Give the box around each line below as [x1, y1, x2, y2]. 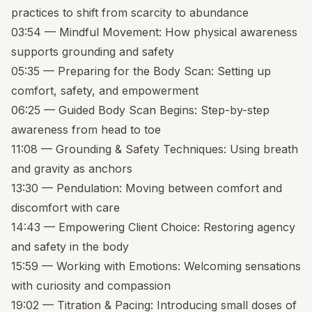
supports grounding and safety [11, 45, 174, 59]
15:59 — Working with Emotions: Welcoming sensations [11, 259, 301, 274]
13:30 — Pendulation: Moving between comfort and [11, 181, 282, 196]
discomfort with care [11, 201, 120, 215]
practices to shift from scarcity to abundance [11, 6, 249, 20]
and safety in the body [11, 240, 129, 254]
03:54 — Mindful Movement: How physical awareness [11, 25, 297, 40]
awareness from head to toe [11, 123, 161, 137]
